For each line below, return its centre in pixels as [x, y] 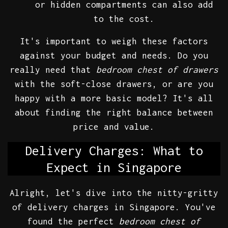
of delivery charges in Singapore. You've [114, 207]
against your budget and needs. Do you [114, 56]
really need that [53, 70]
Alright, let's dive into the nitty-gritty [114, 193]
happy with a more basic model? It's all [114, 98]
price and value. [114, 127]
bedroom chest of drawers [157, 70]
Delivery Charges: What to [114, 151]
